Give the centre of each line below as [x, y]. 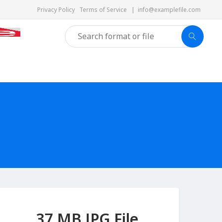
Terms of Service [105, 10]
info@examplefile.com [169, 10]
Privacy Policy [58, 10]
